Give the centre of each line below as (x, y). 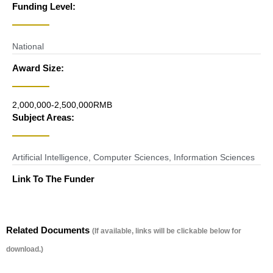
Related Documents (49, 230)
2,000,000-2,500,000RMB (62, 105)
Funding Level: (44, 6)
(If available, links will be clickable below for (167, 231)
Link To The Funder (53, 179)
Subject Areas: (43, 117)
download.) (25, 249)
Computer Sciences (131, 157)
